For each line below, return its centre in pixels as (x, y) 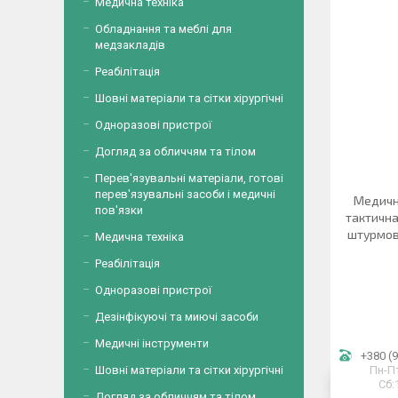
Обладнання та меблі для (163, 29)
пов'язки (119, 210)
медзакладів (130, 45)
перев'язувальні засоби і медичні (185, 194)
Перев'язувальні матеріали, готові (189, 178)
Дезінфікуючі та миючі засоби (177, 317)
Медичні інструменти (152, 343)
